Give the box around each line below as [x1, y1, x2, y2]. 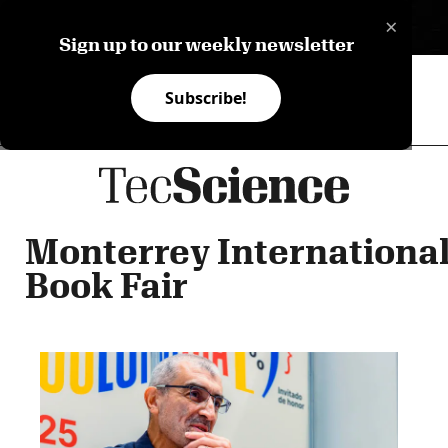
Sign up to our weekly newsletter [58, 34, 354, 54]
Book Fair [25, 264, 188, 305]
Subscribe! [165, 87, 248, 109]
